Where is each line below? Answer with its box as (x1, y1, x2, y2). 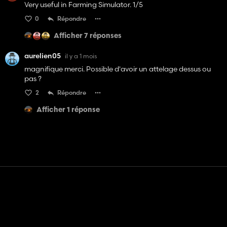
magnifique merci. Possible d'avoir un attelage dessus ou (24, 64, 211, 74)
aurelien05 (24, 51, 61, 61)
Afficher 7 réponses (54, 32, 122, 40)
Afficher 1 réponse (36, 106, 100, 114)
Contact (92, 203, 125, 213)
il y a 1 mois (65, 52, 97, 60)
